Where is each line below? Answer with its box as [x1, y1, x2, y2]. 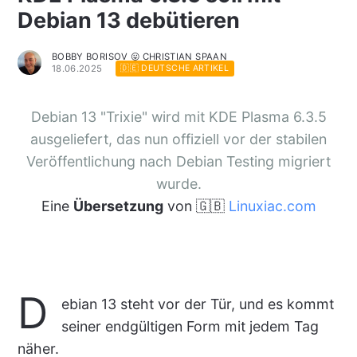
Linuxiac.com [228, 197, 316, 214]
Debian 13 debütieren [17, 6, 240, 33]
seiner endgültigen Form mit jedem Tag [61, 318, 319, 335]
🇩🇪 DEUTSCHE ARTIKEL [120, 63, 229, 74]
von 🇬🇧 [163, 197, 229, 214]
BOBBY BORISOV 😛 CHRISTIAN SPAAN [51, 50, 227, 62]
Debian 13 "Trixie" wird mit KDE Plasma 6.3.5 [30, 108, 327, 125]
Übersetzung [73, 197, 163, 214]
